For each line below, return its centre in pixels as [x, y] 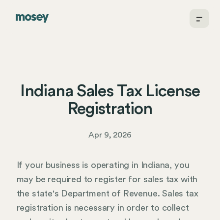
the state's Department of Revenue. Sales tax [107, 193]
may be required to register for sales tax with [107, 179]
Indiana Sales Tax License [110, 91]
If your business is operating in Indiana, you [103, 165]
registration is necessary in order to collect [103, 207]
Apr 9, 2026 [110, 135]
